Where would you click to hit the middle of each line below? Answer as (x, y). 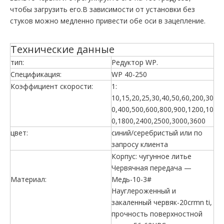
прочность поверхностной (157, 214)
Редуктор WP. (135, 62)
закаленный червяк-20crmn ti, (162, 202)
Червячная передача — (151, 168)
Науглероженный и (144, 191)
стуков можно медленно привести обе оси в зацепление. (108, 21)
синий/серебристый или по (157, 133)
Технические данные (62, 49)
